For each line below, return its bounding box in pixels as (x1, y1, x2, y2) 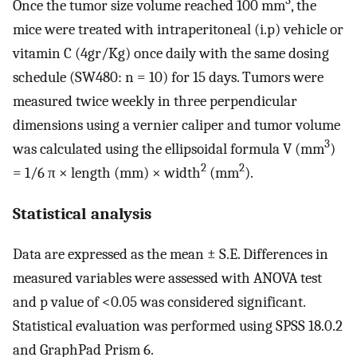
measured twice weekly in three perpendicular (13, 92, 297, 110)
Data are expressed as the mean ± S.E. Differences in (13, 245, 328, 264)
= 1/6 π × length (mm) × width (13, 163, 201, 182)
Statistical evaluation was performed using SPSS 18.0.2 (13, 317, 343, 335)
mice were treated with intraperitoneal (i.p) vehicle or (13, 20, 343, 38)
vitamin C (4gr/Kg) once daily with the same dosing (13, 44, 329, 62)
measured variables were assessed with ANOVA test (13, 269, 322, 288)
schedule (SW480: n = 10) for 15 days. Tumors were (13, 68, 324, 86)
